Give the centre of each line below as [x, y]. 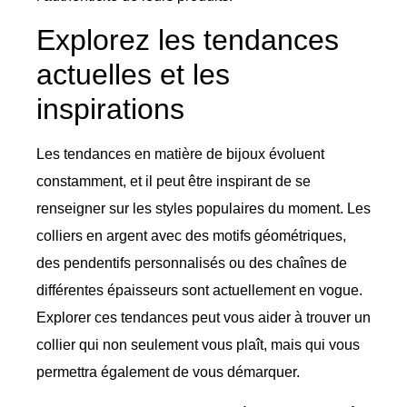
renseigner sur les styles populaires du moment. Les [203, 209]
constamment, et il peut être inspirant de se [174, 182]
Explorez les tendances [188, 40]
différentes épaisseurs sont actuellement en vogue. [199, 291]
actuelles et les [133, 75]
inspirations [110, 109]
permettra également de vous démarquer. [168, 372]
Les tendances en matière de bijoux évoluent [180, 154]
